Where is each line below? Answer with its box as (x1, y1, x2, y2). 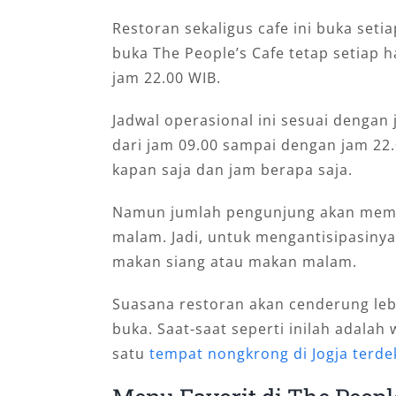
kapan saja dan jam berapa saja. (111, 160, 353, 180)
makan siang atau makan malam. (111, 252, 357, 272)
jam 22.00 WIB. (111, 68, 221, 88)
